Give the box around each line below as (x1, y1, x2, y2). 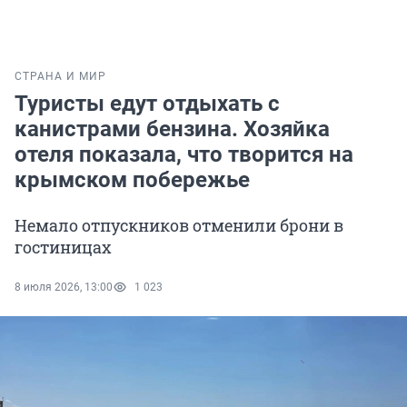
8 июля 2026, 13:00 (15, 281, 113, 294)
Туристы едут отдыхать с (15, 91, 280, 117)
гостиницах (15, 236, 112, 259)
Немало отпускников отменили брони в (15, 214, 343, 237)
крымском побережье (15, 167, 250, 194)
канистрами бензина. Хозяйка (15, 116, 330, 143)
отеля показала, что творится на (15, 142, 353, 168)
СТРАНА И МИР (15, 70, 106, 84)
